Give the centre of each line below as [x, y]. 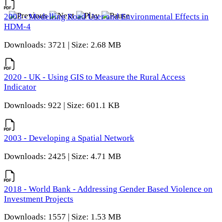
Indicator [20, 87]
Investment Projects [39, 199]
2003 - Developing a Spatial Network [69, 138]
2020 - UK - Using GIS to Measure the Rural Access [95, 77]
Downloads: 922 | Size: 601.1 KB [62, 106]
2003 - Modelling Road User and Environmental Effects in [106, 16]
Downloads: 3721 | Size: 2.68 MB [62, 45]
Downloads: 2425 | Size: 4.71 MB [62, 156]
